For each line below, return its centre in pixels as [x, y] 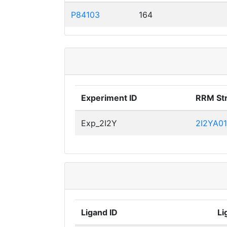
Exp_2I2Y [99, 123]
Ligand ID [99, 212]
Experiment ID [109, 98]
